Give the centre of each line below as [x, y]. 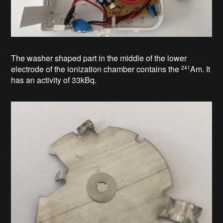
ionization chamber [102, 69]
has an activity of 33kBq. [54, 80]
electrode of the [39, 69]
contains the [159, 69]
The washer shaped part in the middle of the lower [99, 58]
